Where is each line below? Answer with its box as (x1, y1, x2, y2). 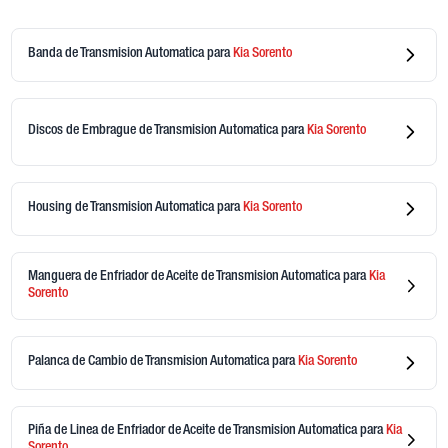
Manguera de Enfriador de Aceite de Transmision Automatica (27, 269, 343, 284)
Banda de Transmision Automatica (27, 47, 207, 62)
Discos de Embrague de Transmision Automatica (27, 124, 281, 139)
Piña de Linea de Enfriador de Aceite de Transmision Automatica (27, 423, 360, 438)
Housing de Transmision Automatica (27, 201, 217, 216)
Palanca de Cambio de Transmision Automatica (27, 355, 272, 370)
